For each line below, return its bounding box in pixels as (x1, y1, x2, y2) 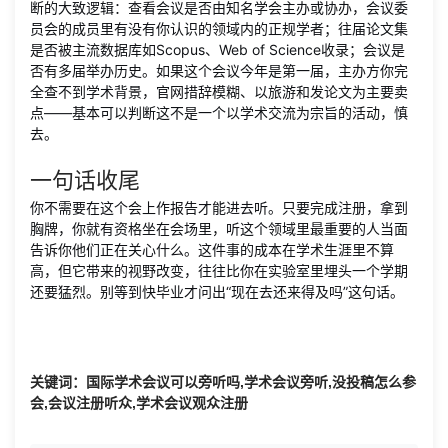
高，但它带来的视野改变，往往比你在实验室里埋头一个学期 (30, 262, 408, 279)
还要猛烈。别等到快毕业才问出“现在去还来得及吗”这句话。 (30, 283, 404, 300)
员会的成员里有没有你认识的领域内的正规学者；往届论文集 (30, 20, 408, 37)
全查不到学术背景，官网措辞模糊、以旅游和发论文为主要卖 (30, 83, 408, 100)
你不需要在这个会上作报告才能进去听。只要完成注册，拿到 (30, 199, 408, 216)
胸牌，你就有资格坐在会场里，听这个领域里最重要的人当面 (30, 220, 408, 237)
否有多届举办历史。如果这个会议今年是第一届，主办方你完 (30, 62, 408, 79)
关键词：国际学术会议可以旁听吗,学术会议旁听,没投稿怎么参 (30, 374, 416, 390)
